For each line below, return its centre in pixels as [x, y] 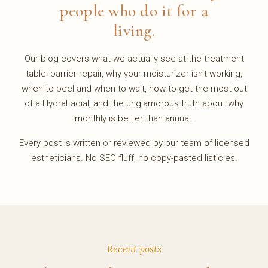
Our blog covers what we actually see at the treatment [134, 59]
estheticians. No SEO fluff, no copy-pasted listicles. [134, 158]
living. [134, 31]
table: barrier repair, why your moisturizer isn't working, [134, 74]
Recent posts [134, 249]
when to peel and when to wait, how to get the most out [134, 89]
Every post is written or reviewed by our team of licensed [134, 143]
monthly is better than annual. [134, 118]
